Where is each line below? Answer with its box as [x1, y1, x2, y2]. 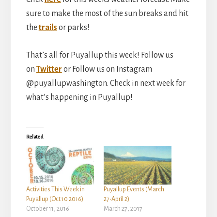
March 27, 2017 [104, 205, 142, 212]
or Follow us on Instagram [62, 64, 152, 74]
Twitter [36, 64, 62, 74]
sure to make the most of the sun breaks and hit [26, 9, 188, 18]
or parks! [57, 23, 90, 32]
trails [38, 23, 57, 32]
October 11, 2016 [26, 205, 69, 212]
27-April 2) [104, 195, 129, 202]
